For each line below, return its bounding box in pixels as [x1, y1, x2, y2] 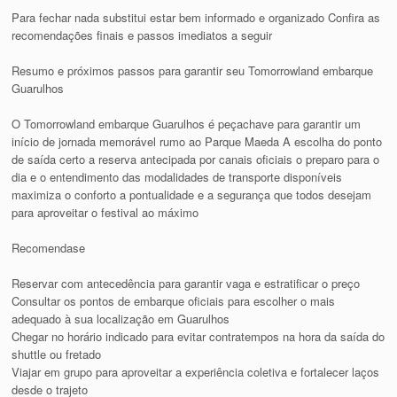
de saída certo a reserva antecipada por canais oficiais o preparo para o [12, 150, 380, 167]
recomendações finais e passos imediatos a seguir [12, 26, 273, 43]
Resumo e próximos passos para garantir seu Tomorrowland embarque [12, 61, 374, 79]
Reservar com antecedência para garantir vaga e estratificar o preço [12, 274, 361, 292]
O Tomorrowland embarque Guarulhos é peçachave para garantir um [12, 114, 362, 132]
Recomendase [12, 238, 86, 256]
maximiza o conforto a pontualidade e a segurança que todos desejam [12, 185, 372, 203]
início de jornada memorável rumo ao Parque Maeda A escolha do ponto [12, 132, 383, 150]
